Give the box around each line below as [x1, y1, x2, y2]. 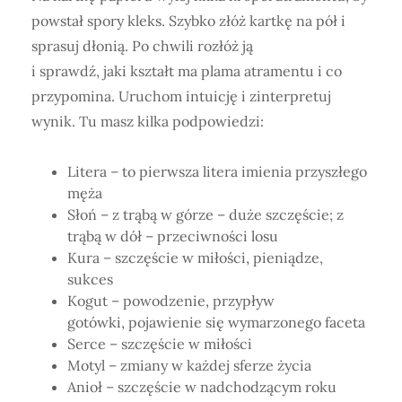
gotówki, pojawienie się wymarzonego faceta [67, 312, 365, 331]
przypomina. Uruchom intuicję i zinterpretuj [31, 86, 331, 105]
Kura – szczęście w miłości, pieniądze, [67, 248, 323, 267]
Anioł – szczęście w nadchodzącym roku [67, 377, 336, 396]
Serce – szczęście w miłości [67, 334, 252, 353]
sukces [67, 269, 113, 288]
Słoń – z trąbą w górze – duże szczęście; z [67, 205, 344, 223]
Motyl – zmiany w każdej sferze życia [67, 355, 311, 374]
